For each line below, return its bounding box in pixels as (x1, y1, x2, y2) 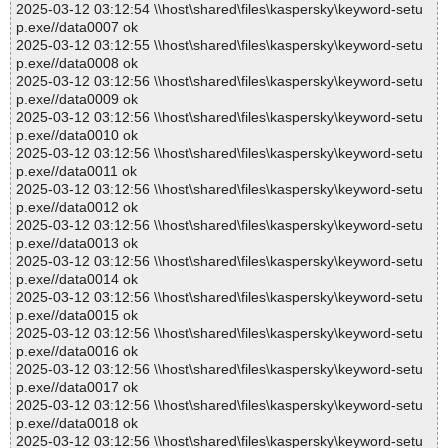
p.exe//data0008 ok (16, 55, 138, 72)
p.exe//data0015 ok (16, 307, 138, 324)
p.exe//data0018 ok (16, 415, 138, 432)
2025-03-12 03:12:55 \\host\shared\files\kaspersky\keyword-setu (16, 37, 423, 54)
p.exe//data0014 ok (16, 271, 138, 288)
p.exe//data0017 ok (16, 379, 138, 396)
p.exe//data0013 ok (16, 235, 138, 252)
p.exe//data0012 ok (16, 199, 138, 216)
